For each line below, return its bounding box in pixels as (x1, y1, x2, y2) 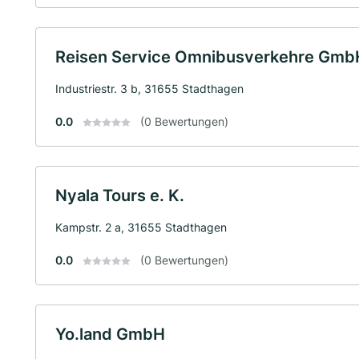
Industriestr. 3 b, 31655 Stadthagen (55, 81, 244, 95)
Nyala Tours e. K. (55, 185, 184, 205)
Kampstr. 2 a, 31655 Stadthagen (55, 220, 227, 234)
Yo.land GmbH (55, 324, 165, 344)
